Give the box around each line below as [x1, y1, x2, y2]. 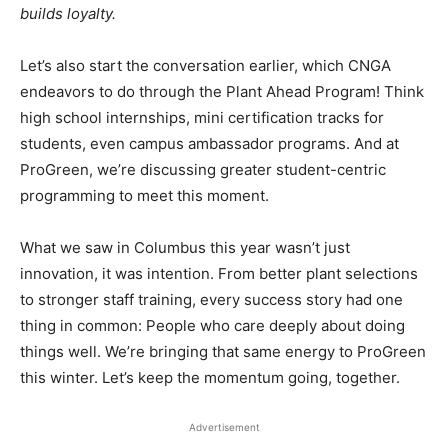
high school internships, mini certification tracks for [20, 108, 384, 127]
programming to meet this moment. [20, 186, 269, 205]
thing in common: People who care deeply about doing [20, 316, 405, 335]
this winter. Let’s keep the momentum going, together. [20, 368, 400, 387]
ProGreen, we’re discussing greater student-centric [20, 160, 386, 179]
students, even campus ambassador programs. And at [20, 134, 399, 153]
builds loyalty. [20, 4, 116, 23]
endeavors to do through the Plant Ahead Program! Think [20, 82, 424, 101]
